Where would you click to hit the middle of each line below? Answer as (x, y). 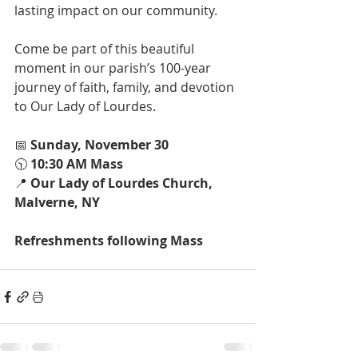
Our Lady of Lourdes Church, (123, 183)
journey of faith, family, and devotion (126, 87)
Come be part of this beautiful (106, 49)
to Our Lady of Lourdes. (85, 106)
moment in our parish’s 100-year (114, 68)
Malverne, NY (57, 202)
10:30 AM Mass (77, 164)
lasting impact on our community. (116, 10)
